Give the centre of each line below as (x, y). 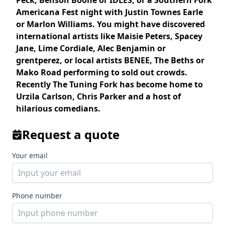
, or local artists (91, 60)
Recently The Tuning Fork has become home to (109, 84)
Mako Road (39, 72)
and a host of (154, 96)
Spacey (189, 36)
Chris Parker (101, 96)
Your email (30, 155)
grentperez (38, 60)
